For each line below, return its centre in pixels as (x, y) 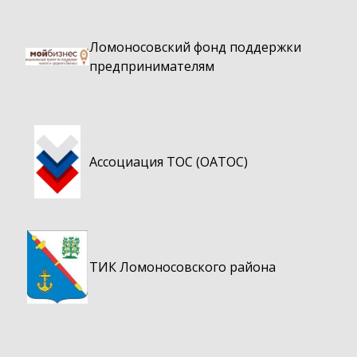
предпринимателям (152, 67)
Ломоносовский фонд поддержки (195, 47)
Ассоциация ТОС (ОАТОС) (169, 162)
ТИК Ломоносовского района (182, 267)
